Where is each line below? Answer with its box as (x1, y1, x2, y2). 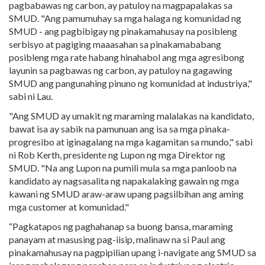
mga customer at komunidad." (9, 201, 129, 212)
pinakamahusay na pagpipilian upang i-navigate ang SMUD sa (9, 247, 256, 258)
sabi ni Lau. (9, 91, 53, 102)
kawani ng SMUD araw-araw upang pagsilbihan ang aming (9, 188, 244, 199)
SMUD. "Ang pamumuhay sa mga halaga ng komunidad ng (9, 12, 241, 24)
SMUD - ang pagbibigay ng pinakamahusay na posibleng (9, 25, 237, 37)
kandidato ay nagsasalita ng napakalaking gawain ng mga (9, 175, 239, 186)
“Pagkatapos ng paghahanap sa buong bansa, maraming (9, 221, 233, 232)
